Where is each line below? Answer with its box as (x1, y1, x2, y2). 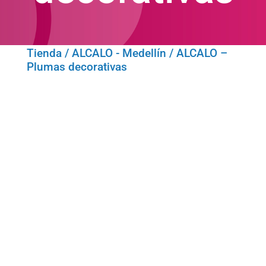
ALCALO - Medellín (71, 46, 166, 60)
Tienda (26, 46, 62, 60)
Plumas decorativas (26, 60, 127, 74)
